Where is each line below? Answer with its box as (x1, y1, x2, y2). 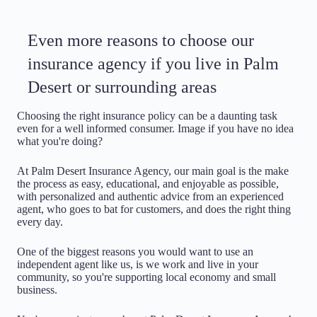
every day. (17, 216, 63, 228)
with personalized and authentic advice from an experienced (17, 190, 284, 202)
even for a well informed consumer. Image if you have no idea (17, 122, 294, 134)
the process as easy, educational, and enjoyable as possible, (17, 178, 279, 190)
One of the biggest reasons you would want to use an (17, 246, 253, 258)
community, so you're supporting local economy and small (17, 271, 276, 283)
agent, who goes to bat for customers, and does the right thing (17, 203, 291, 215)
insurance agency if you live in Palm (28, 54, 279, 73)
